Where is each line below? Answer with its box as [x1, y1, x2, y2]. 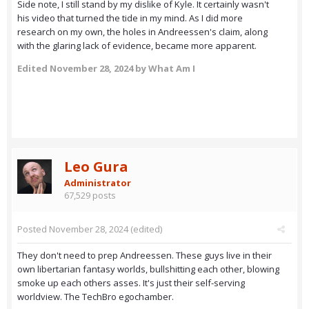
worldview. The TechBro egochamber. [17, 290, 174, 303]
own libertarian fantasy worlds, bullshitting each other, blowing [17, 263, 279, 276]
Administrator [64, 177, 131, 190]
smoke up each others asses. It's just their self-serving [17, 277, 245, 290]
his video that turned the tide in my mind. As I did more [17, 12, 243, 25]
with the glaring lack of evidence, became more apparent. [17, 39, 257, 52]
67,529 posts [64, 189, 116, 202]
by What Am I [133, 62, 195, 75]
